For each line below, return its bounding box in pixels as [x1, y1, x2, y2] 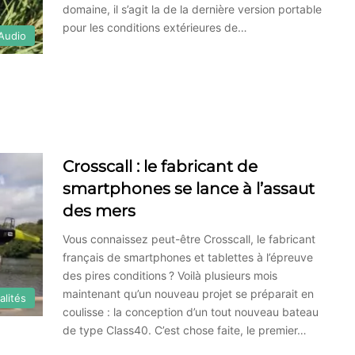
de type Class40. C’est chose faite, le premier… [63, 323, 307, 337]
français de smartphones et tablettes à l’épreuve [63, 250, 313, 264]
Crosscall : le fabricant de [63, 156, 258, 176]
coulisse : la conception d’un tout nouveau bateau [63, 304, 319, 319]
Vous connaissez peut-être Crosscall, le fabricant [63, 231, 315, 246]
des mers [63, 200, 136, 220]
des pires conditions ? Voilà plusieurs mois [63, 268, 277, 282]
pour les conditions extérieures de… [63, 20, 247, 34]
